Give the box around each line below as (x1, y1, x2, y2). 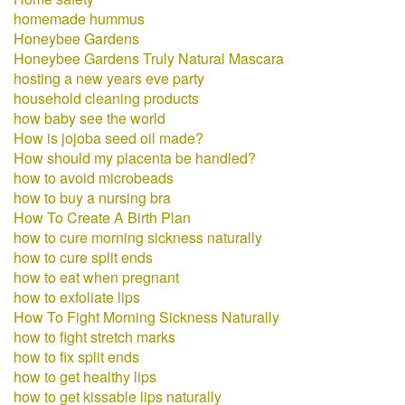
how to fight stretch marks (14, 326, 175, 347)
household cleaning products (14, 88, 199, 108)
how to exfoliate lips (14, 287, 140, 307)
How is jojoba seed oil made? (14, 127, 203, 148)
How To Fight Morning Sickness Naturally (14, 306, 279, 327)
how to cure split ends (14, 247, 153, 268)
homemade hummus (14, 8, 145, 29)
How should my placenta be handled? (14, 147, 256, 168)
